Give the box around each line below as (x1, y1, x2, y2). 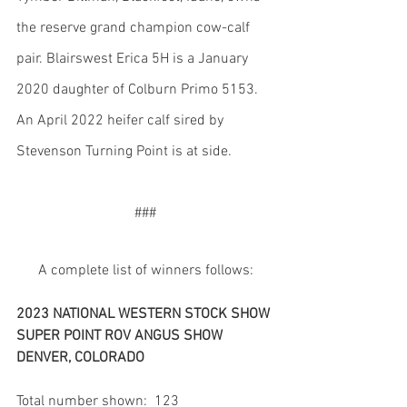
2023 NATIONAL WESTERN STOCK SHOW (16, 304, 273, 323)
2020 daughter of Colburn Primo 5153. (16, 80, 262, 99)
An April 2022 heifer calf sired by (16, 111, 227, 130)
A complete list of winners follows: (37, 261, 253, 280)
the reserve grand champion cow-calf (16, 18, 253, 37)
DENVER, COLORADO (16, 348, 144, 367)
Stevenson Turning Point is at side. (16, 142, 232, 161)
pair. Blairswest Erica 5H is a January (16, 49, 252, 68)
